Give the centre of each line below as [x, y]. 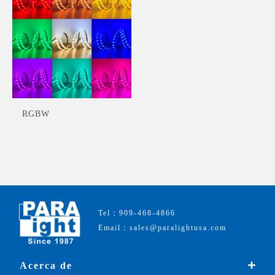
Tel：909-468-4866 [137, 213]
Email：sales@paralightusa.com [162, 228]
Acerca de [46, 265]
